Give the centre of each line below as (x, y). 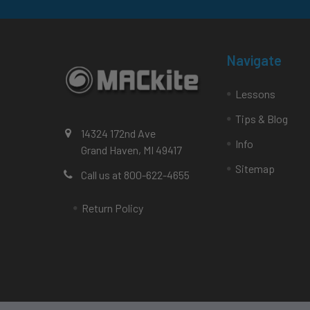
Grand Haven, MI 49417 (131, 150)
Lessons (256, 94)
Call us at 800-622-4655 (135, 175)
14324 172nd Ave (118, 134)
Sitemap (255, 169)
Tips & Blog (262, 119)
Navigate (255, 61)
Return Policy (112, 208)
